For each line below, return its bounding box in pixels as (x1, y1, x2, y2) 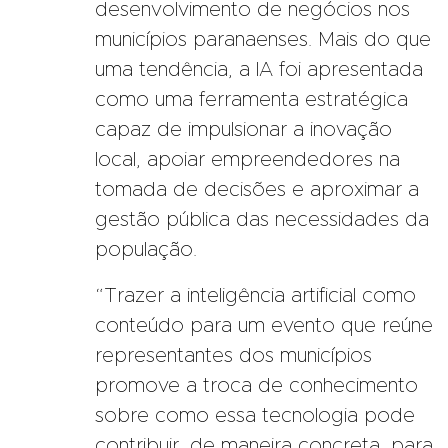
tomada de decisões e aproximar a (95, 179, 419, 200)
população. (95, 239, 197, 260)
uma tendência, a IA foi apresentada (95, 59, 423, 80)
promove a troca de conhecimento (95, 375, 418, 396)
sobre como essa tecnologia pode (95, 405, 415, 426)
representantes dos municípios (95, 345, 372, 366)
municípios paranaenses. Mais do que (95, 29, 431, 50)
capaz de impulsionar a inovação (95, 119, 392, 140)
